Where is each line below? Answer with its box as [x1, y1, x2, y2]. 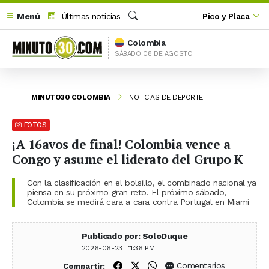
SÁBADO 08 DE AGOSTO [115, 49, 193, 58]
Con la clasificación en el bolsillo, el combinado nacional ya [27, 177, 256, 187]
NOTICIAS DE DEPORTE [129, 92, 203, 101]
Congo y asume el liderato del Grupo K [12, 150, 243, 168]
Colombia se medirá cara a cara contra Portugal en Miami [27, 196, 250, 207]
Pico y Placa [202, 11, 250, 21]
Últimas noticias [59, 11, 121, 21]
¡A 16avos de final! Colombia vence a [12, 135, 230, 153]
